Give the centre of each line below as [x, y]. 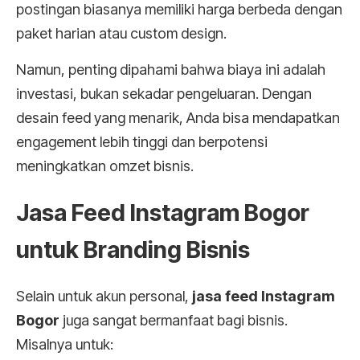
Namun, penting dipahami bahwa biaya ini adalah [171, 69]
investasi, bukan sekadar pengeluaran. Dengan [164, 93]
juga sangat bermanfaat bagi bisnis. [174, 320]
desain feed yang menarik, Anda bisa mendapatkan [178, 117]
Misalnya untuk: [65, 344]
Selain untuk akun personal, [104, 296]
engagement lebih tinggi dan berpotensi [142, 141]
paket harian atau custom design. [121, 34]
